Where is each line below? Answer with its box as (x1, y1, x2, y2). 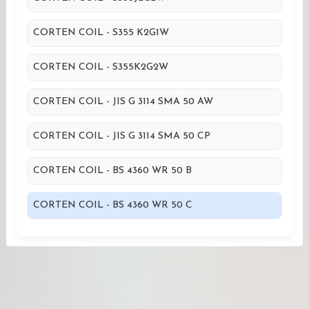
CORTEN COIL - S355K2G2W (33, 62, 168, 72)
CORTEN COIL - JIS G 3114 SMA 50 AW (33, 97, 213, 107)
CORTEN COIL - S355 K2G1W (33, 28, 169, 38)
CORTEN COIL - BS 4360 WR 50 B (33, 166, 192, 176)
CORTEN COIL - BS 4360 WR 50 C (33, 200, 192, 210)
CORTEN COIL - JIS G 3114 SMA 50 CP (33, 131, 210, 141)
